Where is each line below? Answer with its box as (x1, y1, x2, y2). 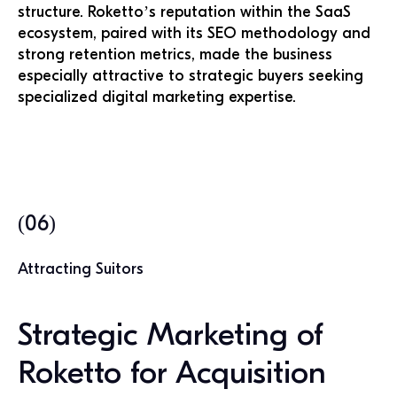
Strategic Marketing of (18, 316, 323, 353)
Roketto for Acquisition (18, 354, 326, 391)
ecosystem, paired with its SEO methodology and (18, 24, 370, 43)
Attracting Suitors (18, 259, 144, 278)
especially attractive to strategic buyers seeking (18, 66, 363, 85)
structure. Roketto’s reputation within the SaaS (18, 3, 351, 21)
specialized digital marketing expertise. (18, 88, 296, 106)
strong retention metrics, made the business (18, 45, 332, 64)
